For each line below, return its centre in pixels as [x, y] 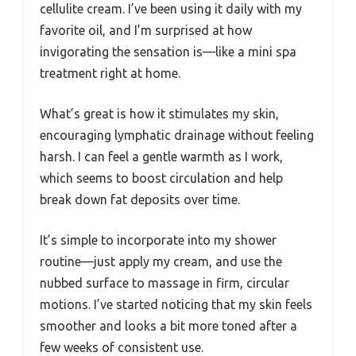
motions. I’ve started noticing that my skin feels [176, 304]
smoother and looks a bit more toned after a [168, 325]
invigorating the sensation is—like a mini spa [168, 51]
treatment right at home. [110, 73]
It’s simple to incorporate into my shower [158, 240]
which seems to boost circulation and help [161, 178]
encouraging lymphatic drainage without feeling [177, 135]
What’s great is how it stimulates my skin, [159, 113]
